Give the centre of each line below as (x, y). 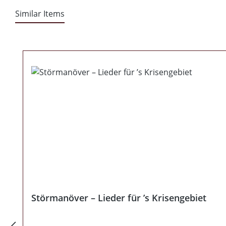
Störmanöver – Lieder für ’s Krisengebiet (119, 198)
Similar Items (40, 14)
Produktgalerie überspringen (77, 44)
